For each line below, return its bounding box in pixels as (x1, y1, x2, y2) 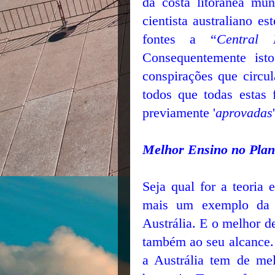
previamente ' (142, 105, 215, 121)
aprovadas (215, 105, 273, 121)
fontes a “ (142, 31, 217, 47)
